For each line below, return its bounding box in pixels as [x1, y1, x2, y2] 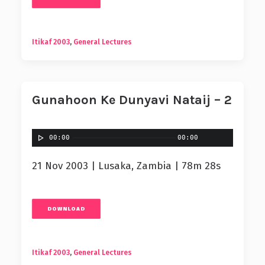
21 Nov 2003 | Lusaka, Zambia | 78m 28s [32, 160, 221, 172]
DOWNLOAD [47, 205, 86, 212]
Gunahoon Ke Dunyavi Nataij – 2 [32, 92, 232, 108]
